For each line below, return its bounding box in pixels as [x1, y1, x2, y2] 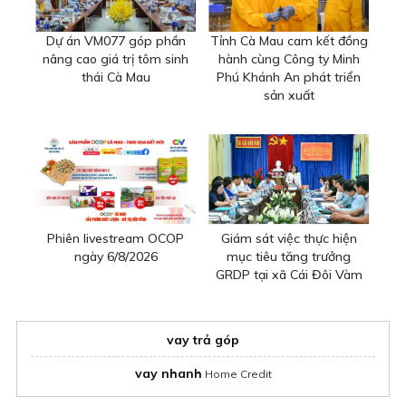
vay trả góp [167, 331, 239, 348]
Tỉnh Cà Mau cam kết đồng [209, 33, 368, 50]
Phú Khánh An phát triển [217, 69, 361, 86]
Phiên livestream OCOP [47, 229, 184, 246]
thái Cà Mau [81, 69, 150, 86]
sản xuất [263, 87, 314, 104]
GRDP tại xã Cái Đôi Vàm [215, 266, 362, 283]
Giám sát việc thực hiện [220, 229, 357, 246]
